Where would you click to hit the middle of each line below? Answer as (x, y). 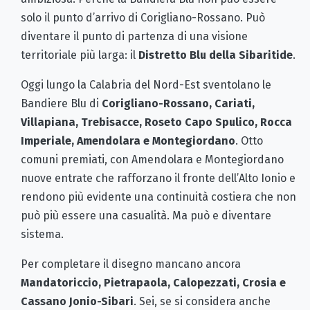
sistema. (42, 235)
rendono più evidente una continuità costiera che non (158, 197)
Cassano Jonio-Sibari (77, 302)
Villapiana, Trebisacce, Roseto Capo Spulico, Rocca (156, 122)
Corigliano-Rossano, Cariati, (178, 104)
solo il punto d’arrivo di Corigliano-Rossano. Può (143, 18)
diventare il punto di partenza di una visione (134, 37)
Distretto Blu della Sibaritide (216, 55)
